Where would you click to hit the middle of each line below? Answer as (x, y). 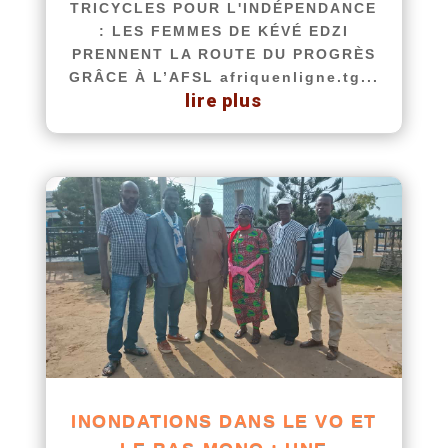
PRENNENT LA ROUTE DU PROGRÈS (223, 54)
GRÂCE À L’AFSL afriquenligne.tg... (223, 77)
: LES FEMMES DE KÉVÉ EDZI (223, 31)
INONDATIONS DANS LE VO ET (224, 421)
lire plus (224, 101)
